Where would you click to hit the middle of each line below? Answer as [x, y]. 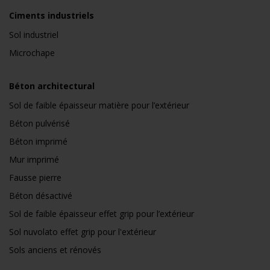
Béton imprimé [38, 142]
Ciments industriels [52, 16]
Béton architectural [52, 86]
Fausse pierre [35, 178]
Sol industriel [34, 35]
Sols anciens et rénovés [55, 250]
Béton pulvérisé [39, 124]
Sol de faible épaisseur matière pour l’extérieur [99, 105]
